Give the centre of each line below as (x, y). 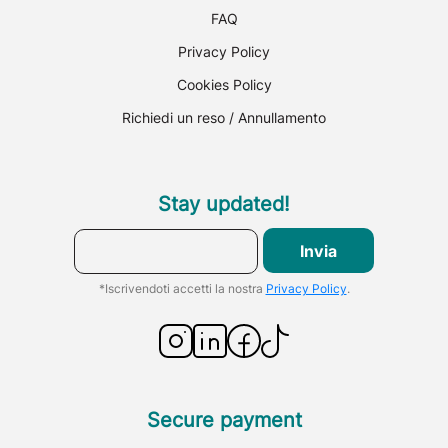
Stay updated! (224, 204)
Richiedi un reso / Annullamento (224, 117)
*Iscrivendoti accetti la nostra (182, 288)
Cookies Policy (224, 84)
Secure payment (224, 420)
